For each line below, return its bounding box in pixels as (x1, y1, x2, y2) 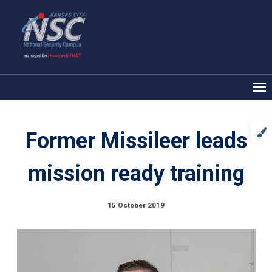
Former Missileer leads (25, 127, 247, 154)
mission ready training (27, 160, 245, 186)
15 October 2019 (107, 200, 165, 209)
